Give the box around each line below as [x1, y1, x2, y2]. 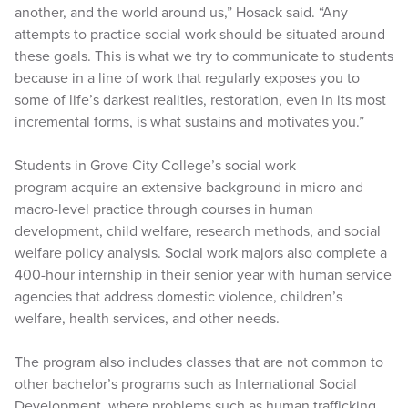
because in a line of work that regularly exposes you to [15, 69, 360, 87]
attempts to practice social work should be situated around [15, 25, 385, 44]
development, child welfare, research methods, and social [15, 222, 381, 240]
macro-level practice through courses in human [15, 200, 313, 219]
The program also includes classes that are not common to [15, 353, 383, 372]
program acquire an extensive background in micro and [15, 178, 363, 197]
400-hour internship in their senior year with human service [15, 266, 392, 284]
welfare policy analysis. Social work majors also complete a [15, 244, 387, 262]
